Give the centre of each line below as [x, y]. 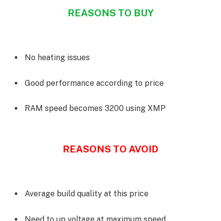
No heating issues [57, 58]
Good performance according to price [94, 83]
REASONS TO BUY [110, 13]
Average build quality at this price [87, 194]
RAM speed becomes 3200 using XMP [95, 109]
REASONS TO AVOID [110, 149]
